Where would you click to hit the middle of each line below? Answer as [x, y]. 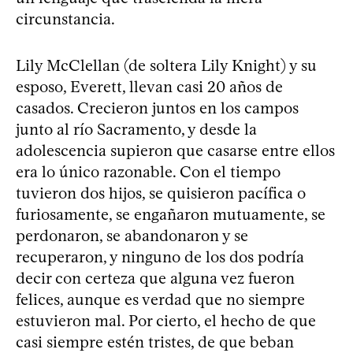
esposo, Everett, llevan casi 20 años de [149, 87]
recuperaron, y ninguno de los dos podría [160, 257]
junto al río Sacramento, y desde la [136, 129]
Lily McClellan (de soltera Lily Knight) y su [166, 65]
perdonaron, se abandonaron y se [132, 236]
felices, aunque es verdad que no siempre [160, 299]
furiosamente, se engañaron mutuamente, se [171, 214]
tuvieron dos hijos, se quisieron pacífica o [161, 193]
